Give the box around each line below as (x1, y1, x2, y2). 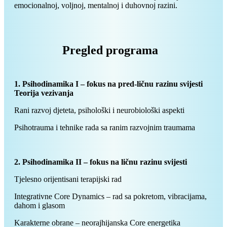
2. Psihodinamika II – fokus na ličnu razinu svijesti (14, 157, 187, 166)
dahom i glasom (14, 201, 65, 210)
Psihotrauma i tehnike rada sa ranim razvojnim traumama (14, 123, 195, 132)
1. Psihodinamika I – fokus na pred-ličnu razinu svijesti (14, 79, 203, 88)
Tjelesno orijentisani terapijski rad (14, 174, 122, 183)
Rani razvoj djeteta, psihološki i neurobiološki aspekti (14, 105, 184, 115)
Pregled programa (62, 43, 159, 57)
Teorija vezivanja (14, 88, 73, 97)
